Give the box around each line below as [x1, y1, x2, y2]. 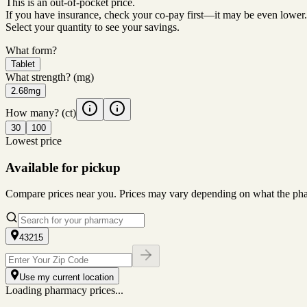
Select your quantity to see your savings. [5, 21, 180, 33]
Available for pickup [5, 160, 121, 175]
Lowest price [5, 134, 62, 147]
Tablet [11, 58, 35, 69]
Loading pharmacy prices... [5, 284, 123, 297]
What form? [5, 44, 57, 56]
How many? [5, 106, 59, 119]
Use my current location [19, 272, 114, 283]
